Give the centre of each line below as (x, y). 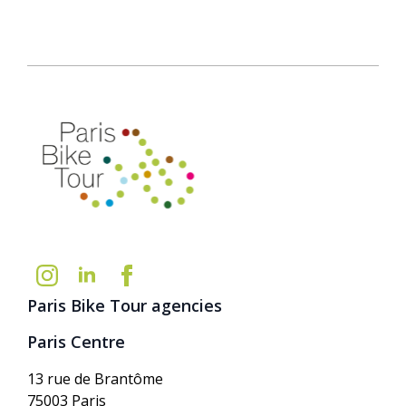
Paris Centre (76, 342)
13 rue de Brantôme (95, 379)
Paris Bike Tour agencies (125, 305)
